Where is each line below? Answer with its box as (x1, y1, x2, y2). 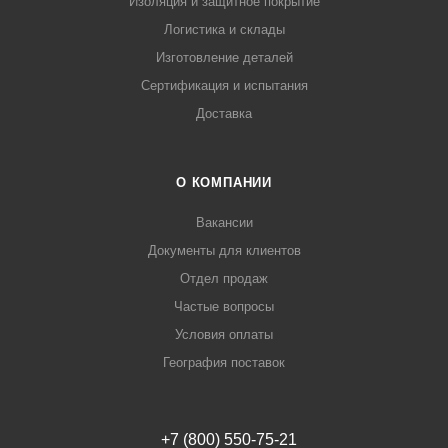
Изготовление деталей (155, 50, 293, 66)
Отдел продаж (180, 271, 268, 287)
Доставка (196, 106, 252, 122)
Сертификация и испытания (140, 78, 308, 94)
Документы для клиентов (147, 243, 301, 259)
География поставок (163, 355, 285, 371)
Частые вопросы (174, 299, 274, 315)
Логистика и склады (163, 22, 285, 38)
